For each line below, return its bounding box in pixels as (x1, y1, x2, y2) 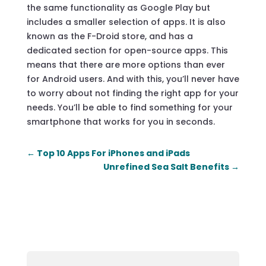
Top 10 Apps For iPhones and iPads (36, 147, 190, 159)
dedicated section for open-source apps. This (26, 44, 228, 56)
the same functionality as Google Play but (26, 1, 210, 14)
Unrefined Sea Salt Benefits (103, 160, 230, 173)
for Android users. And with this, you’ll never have (26, 72, 239, 85)
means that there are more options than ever (26, 58, 225, 71)
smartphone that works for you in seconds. (26, 115, 215, 128)
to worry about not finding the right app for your (26, 87, 239, 99)
